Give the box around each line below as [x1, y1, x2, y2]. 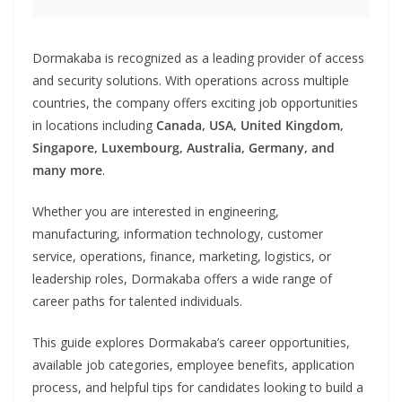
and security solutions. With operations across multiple [32, 72, 349, 90]
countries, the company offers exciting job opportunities [32, 94, 358, 112]
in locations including [32, 117, 156, 135]
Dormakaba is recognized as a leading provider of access [32, 49, 364, 67]
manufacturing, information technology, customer [32, 225, 323, 243]
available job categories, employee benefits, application [32, 356, 354, 374]
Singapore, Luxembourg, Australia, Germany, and [32, 139, 335, 157]
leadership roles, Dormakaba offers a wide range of [32, 270, 332, 288]
